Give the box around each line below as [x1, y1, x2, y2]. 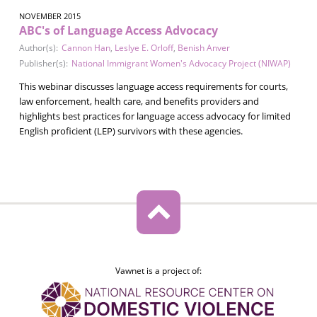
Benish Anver [177, 41, 230, 54]
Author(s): [18, 41, 58, 54]
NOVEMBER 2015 [18, 10, 81, 21]
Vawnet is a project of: [115, 264, 202, 277]
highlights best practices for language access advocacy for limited [18, 109, 291, 122]
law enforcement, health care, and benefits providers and [18, 94, 259, 108]
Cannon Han [61, 41, 110, 54]
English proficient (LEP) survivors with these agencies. [18, 124, 243, 137]
